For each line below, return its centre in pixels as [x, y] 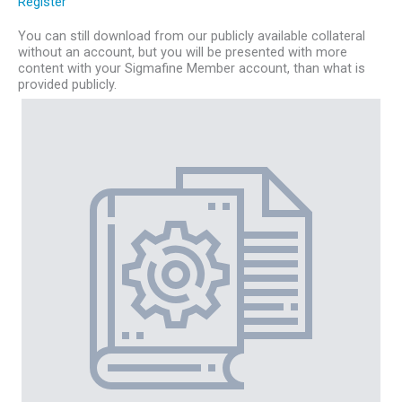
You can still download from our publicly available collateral [192, 35]
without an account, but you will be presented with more [183, 52]
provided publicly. [67, 84]
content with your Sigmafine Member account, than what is [192, 68]
